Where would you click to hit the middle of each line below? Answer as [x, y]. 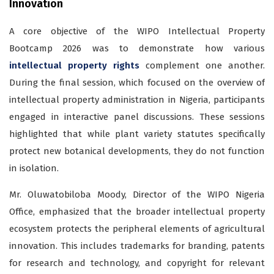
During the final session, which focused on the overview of [137, 83]
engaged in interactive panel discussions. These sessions [137, 117]
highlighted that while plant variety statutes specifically [137, 134]
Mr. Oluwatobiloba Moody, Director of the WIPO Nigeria [137, 195]
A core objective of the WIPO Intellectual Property [137, 31]
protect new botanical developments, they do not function [137, 151]
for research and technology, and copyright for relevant [137, 263]
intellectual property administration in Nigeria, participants [137, 100]
